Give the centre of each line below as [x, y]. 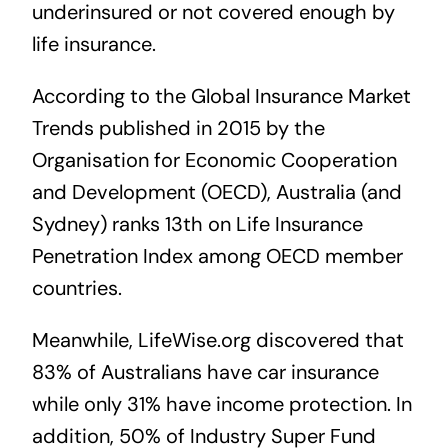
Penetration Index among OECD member [217, 256]
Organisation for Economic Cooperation [214, 160]
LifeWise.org [194, 340]
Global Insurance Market [300, 96]
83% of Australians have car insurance [205, 372]
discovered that [327, 340]
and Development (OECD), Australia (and [216, 192]
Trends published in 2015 [146, 128]
